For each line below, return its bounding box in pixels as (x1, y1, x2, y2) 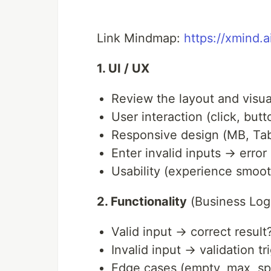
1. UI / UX (97, 61, 149, 76)
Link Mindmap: (97, 31, 184, 46)
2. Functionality (97, 194, 187, 209)
